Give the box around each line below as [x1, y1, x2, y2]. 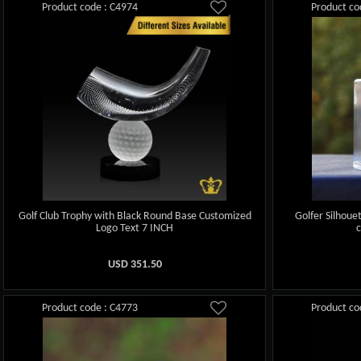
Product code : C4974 [42, 2, 139, 15]
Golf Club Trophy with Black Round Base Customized [18, 210, 251, 222]
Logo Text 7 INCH [96, 222, 174, 234]
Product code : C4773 [42, 301, 139, 314]
